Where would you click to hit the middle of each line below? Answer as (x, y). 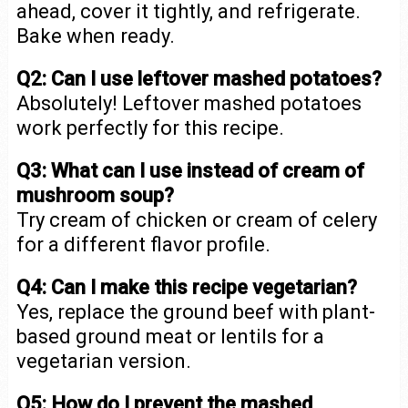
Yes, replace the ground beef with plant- (195, 312)
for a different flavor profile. (143, 245)
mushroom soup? (95, 195)
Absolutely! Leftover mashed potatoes (189, 103)
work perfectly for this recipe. (150, 128)
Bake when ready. (95, 36)
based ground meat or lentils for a (170, 337)
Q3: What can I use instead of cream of (190, 171)
